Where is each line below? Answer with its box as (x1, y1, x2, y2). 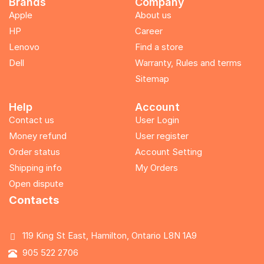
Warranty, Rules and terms (135, 57, 242, 68)
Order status (9, 146, 60, 157)
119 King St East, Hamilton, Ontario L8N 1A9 (22, 229, 197, 241)
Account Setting (135, 146, 202, 157)
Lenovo (9, 41, 39, 52)
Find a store (135, 41, 183, 52)
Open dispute (9, 177, 64, 189)
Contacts (9, 193, 59, 207)
